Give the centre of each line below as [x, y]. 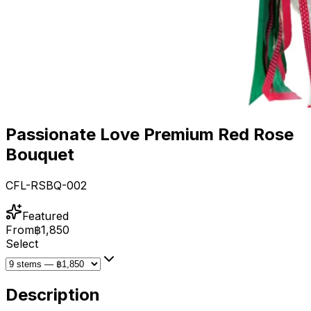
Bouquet [40, 154]
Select [22, 243]
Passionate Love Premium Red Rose [150, 134]
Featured [45, 216]
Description [53, 294]
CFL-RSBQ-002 [46, 185]
